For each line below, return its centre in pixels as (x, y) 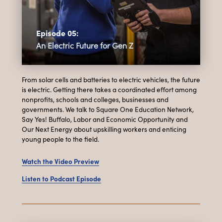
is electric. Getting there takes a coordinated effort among (109, 89)
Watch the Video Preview (60, 161)
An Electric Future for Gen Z (84, 45)
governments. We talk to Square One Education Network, (108, 109)
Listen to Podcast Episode (61, 178)
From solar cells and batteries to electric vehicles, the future (111, 79)
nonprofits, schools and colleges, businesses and (95, 99)
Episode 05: (57, 33)
